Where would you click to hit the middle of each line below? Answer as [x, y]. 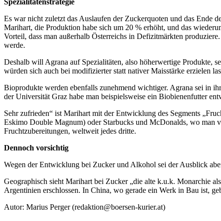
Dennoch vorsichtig [36, 147]
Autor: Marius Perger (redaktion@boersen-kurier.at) [85, 207]
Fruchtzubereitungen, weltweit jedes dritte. [70, 131]
